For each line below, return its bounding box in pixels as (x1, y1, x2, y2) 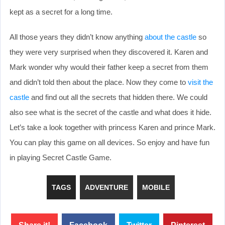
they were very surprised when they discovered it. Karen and (10, 47, 208, 56)
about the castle (145, 32, 196, 41)
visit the (188, 77, 213, 86)
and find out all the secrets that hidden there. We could (29, 92, 207, 101)
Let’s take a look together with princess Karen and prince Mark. (10, 123, 215, 132)
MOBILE (142, 183, 170, 191)
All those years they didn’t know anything (10, 32, 145, 41)
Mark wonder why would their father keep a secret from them (10, 62, 208, 71)
